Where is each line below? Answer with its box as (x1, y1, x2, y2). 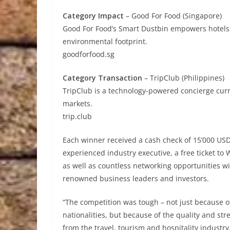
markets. (63, 99, 92, 108)
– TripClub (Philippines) (142, 73, 224, 83)
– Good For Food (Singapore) (124, 11, 222, 21)
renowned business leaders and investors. (63, 174, 209, 183)
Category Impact (63, 11, 124, 21)
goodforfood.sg (63, 49, 114, 59)
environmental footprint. (63, 36, 147, 46)
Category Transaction (63, 73, 142, 83)
